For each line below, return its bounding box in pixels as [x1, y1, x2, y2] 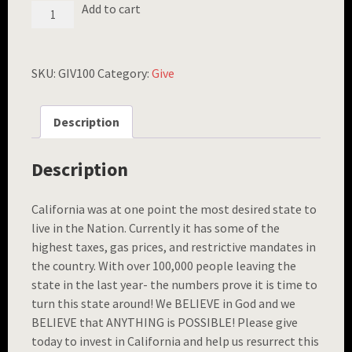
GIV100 [58, 65, 95, 81]
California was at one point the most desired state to [31, 200, 317, 217]
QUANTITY [31, 57, 80, 71]
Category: [97, 65, 152, 81]
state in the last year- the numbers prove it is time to [31, 276, 317, 292]
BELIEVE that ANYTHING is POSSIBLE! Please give [31, 313, 298, 330]
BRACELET [31, 14, 81, 28]
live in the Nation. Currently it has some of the [31, 219, 280, 236]
